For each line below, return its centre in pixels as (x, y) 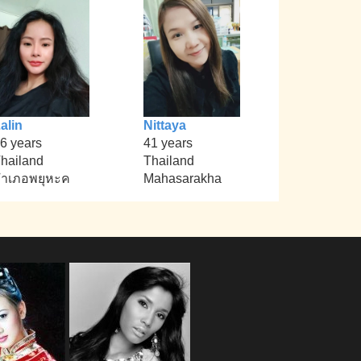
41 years (168, 143)
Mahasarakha (182, 179)
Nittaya (164, 126)
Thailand (168, 161)
